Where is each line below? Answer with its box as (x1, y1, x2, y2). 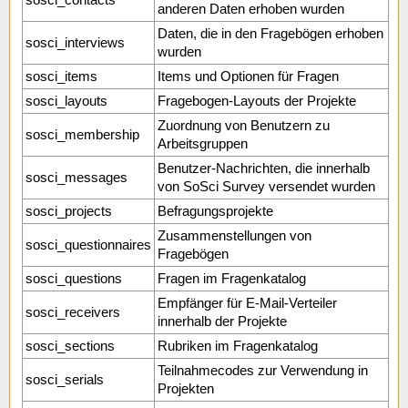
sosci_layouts (25, 94, 107, 109)
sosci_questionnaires (25, 238, 151, 253)
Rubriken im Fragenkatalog (158, 339, 318, 354)
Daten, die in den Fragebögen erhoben (158, 26, 383, 42)
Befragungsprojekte (158, 204, 273, 219)
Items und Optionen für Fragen (158, 69, 339, 85)
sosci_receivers (25, 305, 120, 321)
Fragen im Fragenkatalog (158, 271, 306, 287)
